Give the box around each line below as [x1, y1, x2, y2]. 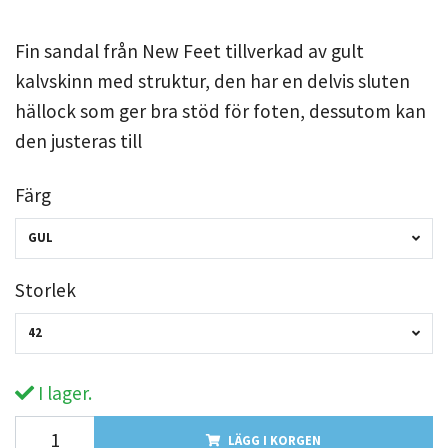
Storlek [15, 277, 76, 302]
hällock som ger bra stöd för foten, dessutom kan [15, 98, 426, 123]
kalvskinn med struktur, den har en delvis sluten [15, 68, 410, 93]
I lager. [34, 380, 92, 405]
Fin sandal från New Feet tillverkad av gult [15, 38, 364, 63]
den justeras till [15, 128, 142, 153]
